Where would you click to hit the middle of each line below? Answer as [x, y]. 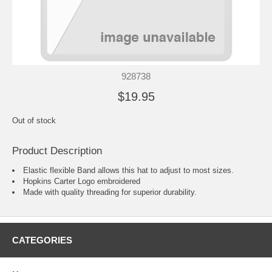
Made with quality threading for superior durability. [110, 192]
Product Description [57, 151]
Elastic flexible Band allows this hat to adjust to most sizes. [128, 170]
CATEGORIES [42, 240]
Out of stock [34, 120]
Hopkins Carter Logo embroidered [82, 181]
